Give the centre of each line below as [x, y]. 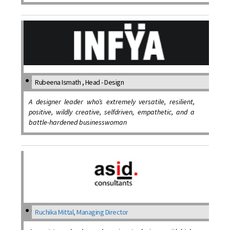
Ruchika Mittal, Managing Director [82, 212]
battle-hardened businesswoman [78, 122]
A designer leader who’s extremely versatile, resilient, [112, 101]
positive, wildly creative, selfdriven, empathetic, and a [112, 112]
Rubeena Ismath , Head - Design [80, 82]
